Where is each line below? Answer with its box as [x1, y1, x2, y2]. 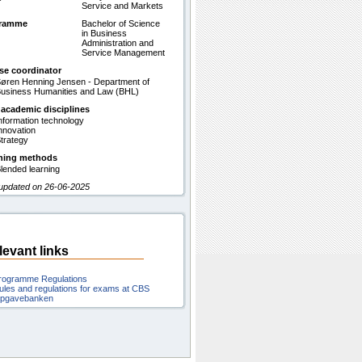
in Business [82, 28, 127, 38]
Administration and [82, 38, 154, 48]
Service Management [82, 48, 165, 57]
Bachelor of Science [82, 19, 160, 28]
